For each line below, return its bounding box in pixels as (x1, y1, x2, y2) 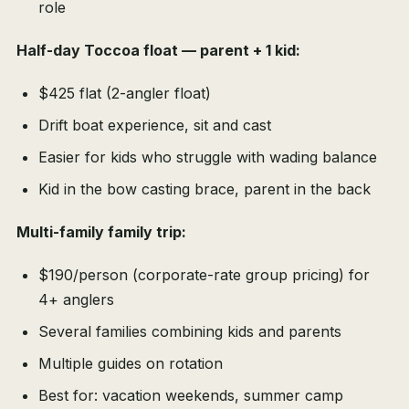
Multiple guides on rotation (38, 354, 223, 373)
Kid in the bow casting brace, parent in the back (38, 180, 371, 199)
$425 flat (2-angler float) (38, 84, 211, 103)
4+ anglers (38, 290, 114, 309)
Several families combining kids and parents (38, 322, 341, 341)
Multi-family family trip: (16, 223, 186, 242)
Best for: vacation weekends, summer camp (38, 386, 343, 405)
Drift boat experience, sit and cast (38, 116, 271, 135)
